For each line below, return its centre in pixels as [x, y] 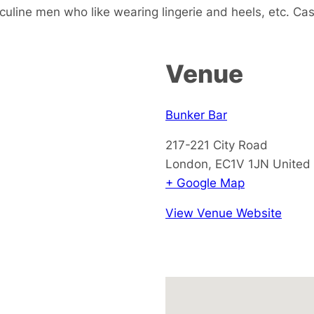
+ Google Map [205, 182]
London [187, 163]
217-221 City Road [217, 144]
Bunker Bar [196, 114]
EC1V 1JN [242, 163]
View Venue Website [224, 212]
